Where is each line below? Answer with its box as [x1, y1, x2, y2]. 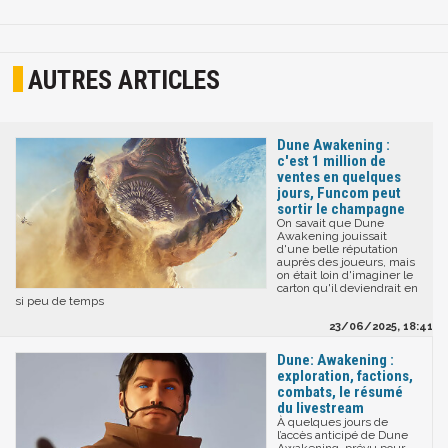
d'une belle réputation [277, 242, 398, 257]
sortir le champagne [277, 200, 405, 219]
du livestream [277, 399, 364, 418]
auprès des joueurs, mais [277, 255, 415, 270]
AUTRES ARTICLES [28, 64, 221, 95]
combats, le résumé [277, 383, 403, 402]
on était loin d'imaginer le [277, 268, 413, 283]
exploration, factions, [277, 367, 413, 386]
